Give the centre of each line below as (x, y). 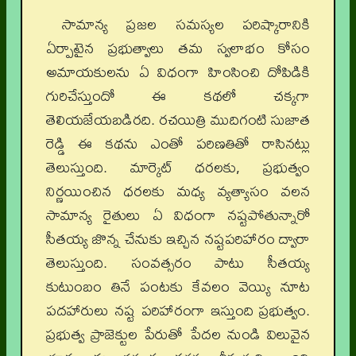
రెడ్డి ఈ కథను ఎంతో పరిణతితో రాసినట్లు (178, 143)
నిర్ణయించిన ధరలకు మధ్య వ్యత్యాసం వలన (178, 191)
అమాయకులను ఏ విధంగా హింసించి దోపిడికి (178, 72)
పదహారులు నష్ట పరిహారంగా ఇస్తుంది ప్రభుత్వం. (178, 310)
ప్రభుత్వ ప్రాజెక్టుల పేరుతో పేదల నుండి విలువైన (178, 334)
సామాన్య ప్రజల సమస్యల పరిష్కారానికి (186, 24)
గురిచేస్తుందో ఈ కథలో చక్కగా (178, 96)
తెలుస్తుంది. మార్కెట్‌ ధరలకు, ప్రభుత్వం (178, 167)
